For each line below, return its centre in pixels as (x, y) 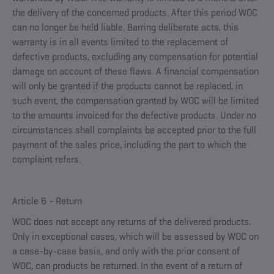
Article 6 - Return (47, 201)
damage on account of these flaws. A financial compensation (135, 71)
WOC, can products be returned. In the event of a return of (127, 266)
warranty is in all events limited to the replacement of (120, 42)
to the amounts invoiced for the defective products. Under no (134, 115)
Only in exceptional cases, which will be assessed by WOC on (135, 236)
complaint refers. (46, 159)
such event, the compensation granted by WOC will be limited (135, 101)
